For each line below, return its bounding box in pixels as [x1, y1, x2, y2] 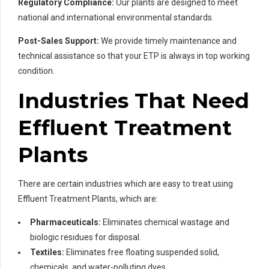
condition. [18, 65, 55, 76]
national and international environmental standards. [18, 12, 214, 22]
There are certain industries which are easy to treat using [18, 178, 233, 189]
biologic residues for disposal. [30, 232, 141, 242]
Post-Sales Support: [18, 35, 99, 46]
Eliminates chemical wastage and [101, 217, 229, 227]
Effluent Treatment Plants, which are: [18, 193, 158, 204]
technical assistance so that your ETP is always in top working [18, 50, 250, 61]
